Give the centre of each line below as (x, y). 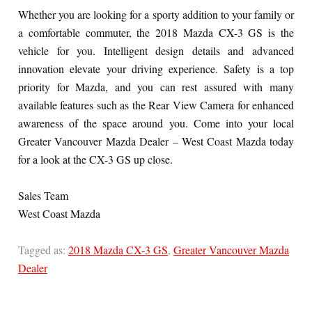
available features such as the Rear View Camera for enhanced (156, 104)
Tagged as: (42, 249)
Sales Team (43, 195)
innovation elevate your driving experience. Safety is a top (156, 68)
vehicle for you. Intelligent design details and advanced (156, 50)
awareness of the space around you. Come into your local (156, 123)
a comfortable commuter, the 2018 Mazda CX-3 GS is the (156, 32)
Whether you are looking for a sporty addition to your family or (156, 14)
